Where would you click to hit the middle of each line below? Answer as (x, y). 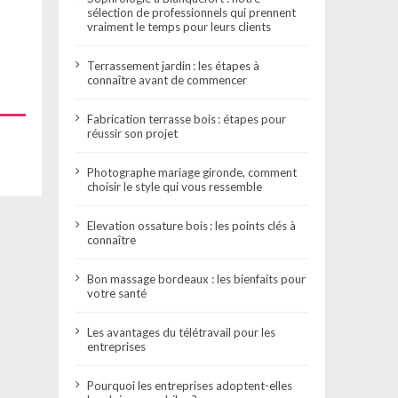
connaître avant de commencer (167, 80)
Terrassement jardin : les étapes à (174, 65)
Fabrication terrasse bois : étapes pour (187, 119)
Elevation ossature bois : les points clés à (192, 225)
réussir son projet (133, 133)
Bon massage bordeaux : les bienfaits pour (197, 279)
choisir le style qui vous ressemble (175, 186)
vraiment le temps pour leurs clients (179, 26)
